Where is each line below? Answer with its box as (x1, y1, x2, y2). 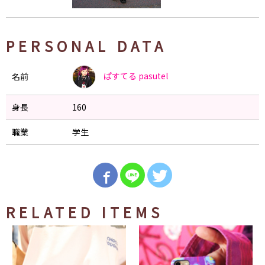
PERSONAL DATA (6, 35, 167, 56)
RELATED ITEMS (6, 202, 164, 222)
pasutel (138, 69, 168, 82)
